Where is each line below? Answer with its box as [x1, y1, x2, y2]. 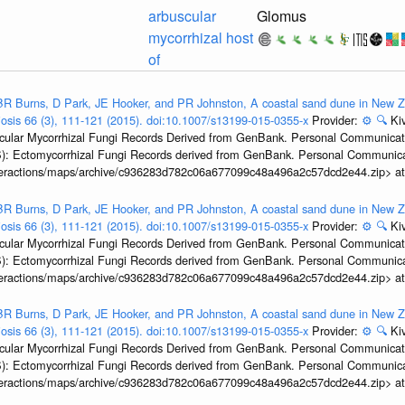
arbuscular [147, 5, 216, 26]
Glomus [257, 5, 307, 26]
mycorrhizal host [147, 26, 253, 48]
